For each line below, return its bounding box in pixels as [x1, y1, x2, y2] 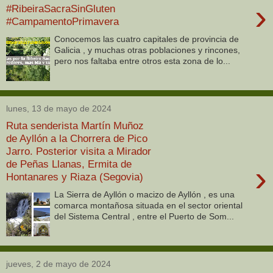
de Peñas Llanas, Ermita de [6, 158, 132, 171]
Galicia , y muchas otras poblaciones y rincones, [54, 44, 241, 55]
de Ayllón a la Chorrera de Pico [6, 132, 147, 145]
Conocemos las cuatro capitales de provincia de [54, 34, 239, 44]
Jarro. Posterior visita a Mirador [6, 145, 151, 158]
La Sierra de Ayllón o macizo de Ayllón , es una [54, 189, 235, 199]
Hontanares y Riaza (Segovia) [6, 171, 143, 183]
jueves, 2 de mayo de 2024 [6, 258, 111, 269]
